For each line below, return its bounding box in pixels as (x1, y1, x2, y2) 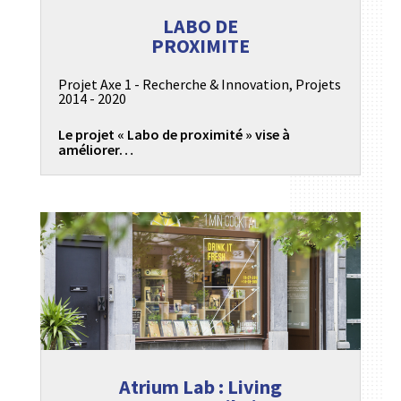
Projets (294, 75, 341, 94)
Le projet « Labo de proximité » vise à (57, 125, 290, 144)
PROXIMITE (150, 33, 250, 59)
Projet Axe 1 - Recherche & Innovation (57, 75, 289, 94)
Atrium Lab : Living (118, 374, 282, 399)
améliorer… (57, 141, 133, 159)
